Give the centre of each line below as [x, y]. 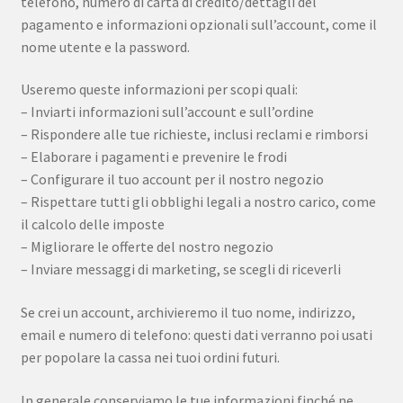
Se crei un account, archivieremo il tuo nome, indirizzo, [188, 312]
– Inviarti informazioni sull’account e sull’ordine [167, 112]
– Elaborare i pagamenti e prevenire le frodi [153, 157]
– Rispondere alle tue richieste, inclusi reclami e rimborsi [194, 134]
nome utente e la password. [105, 46]
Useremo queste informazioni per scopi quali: [159, 90]
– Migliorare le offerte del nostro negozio [147, 247]
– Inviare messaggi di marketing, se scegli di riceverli [180, 269]
